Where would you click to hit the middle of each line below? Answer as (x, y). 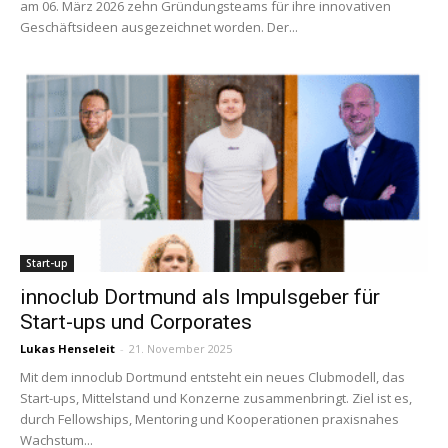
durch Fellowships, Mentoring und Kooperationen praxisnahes (209, 418)
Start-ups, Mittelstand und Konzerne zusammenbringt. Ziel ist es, (216, 397)
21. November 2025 (180, 348)
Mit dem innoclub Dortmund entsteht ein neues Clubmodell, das (212, 376)
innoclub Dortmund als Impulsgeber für (200, 296)
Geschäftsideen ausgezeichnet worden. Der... (159, 27)
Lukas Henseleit (67, 348)
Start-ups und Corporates (136, 321)
